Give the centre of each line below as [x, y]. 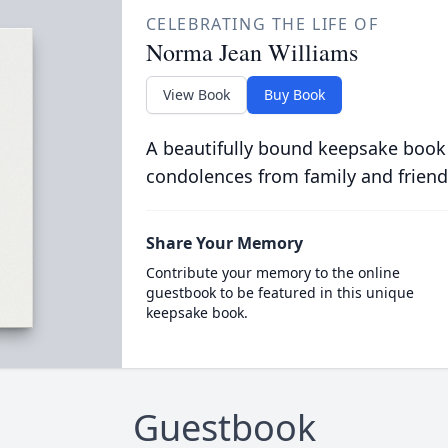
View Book [196, 94]
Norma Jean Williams [251, 52]
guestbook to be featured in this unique [279, 292]
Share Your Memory [224, 243]
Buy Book [294, 94]
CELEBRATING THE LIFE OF [262, 24]
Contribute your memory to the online [272, 272]
